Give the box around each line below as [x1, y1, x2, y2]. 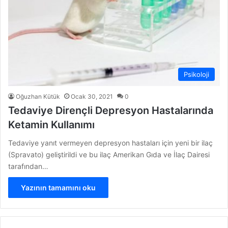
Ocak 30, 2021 [71, 93, 113, 101]
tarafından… [8, 162, 48, 171]
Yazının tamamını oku [21, 183, 96, 192]
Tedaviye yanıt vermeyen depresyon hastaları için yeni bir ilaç [8, 138, 213, 148]
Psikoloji [184, 70, 209, 79]
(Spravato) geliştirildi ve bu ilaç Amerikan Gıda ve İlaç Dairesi [8, 150, 210, 159]
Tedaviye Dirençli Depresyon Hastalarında [8, 104, 213, 117]
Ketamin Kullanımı [8, 119, 95, 131]
